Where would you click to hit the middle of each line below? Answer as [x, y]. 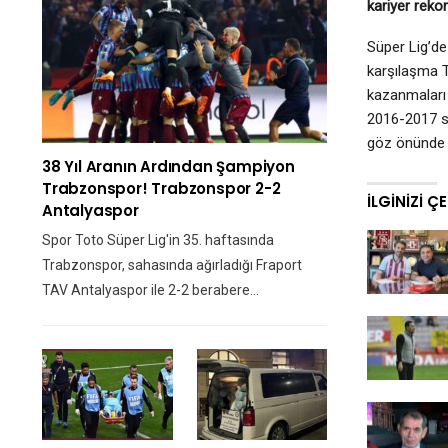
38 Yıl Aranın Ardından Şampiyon [168, 166]
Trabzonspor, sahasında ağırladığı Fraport [172, 264]
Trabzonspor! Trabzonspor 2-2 [161, 188]
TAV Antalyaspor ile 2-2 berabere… [150, 289]
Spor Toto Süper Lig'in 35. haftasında [158, 239]
